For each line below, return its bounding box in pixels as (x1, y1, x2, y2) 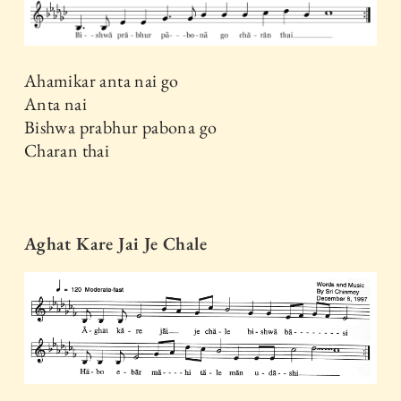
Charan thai (23, 138, 110, 162)
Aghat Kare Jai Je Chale (23, 231, 208, 255)
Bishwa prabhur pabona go (23, 115, 218, 139)
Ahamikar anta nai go (23, 68, 179, 92)
